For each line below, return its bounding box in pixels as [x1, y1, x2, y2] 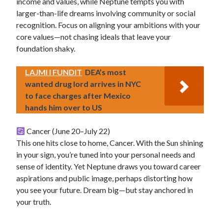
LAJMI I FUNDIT [25, 67, 82, 77]
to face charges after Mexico [25, 91, 131, 100]
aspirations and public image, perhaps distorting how [16, 173, 193, 183]
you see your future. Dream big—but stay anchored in [16, 185, 193, 194]
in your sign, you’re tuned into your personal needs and [16, 150, 195, 159]
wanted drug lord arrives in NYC [25, 79, 141, 88]
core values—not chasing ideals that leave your [16, 32, 171, 41]
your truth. [16, 197, 52, 206]
